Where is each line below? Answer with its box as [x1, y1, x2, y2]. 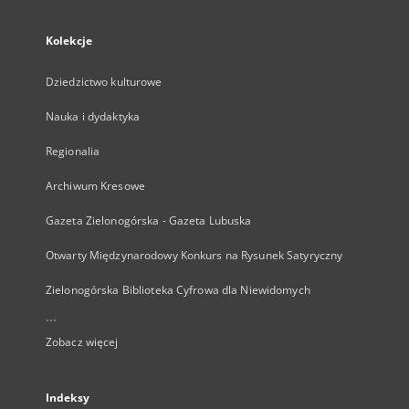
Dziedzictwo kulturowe [46, 74, 163, 89]
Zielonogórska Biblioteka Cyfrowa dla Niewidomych [46, 282, 310, 298]
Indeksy [46, 390, 89, 405]
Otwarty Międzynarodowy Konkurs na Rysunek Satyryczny [46, 247, 343, 263]
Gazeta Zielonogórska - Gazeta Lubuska [46, 213, 252, 228]
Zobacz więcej [46, 334, 119, 350]
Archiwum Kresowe [46, 178, 145, 194]
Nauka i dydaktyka [46, 109, 141, 124]
